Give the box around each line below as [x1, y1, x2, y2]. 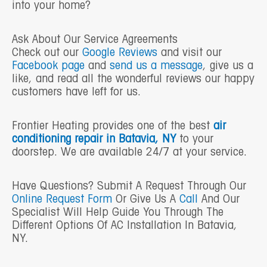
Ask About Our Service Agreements [12, 34, 178, 45]
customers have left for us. [12, 86, 141, 98]
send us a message [110, 60, 203, 72]
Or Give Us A [112, 194, 179, 205]
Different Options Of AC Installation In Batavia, [12, 220, 237, 231]
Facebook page [12, 60, 85, 72]
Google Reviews [82, 47, 157, 58]
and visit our [157, 47, 222, 58]
